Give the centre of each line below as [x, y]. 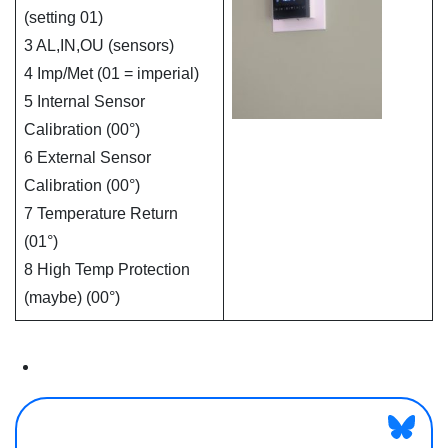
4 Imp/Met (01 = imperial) [111, 73]
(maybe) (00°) [72, 297]
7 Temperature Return [101, 213]
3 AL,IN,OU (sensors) [99, 45]
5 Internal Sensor [84, 101]
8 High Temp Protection [107, 269]
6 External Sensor [87, 157]
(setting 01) [63, 17]
